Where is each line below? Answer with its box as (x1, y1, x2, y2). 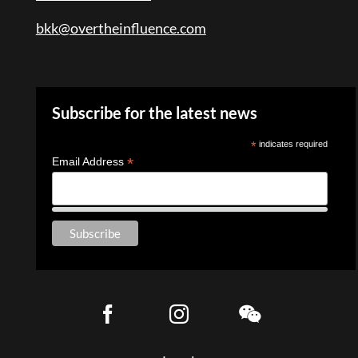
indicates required (257, 138, 328, 149)
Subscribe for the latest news (51, 103, 257, 122)
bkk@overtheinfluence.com (35, 18, 206, 37)
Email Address (51, 154, 127, 168)
